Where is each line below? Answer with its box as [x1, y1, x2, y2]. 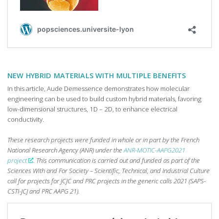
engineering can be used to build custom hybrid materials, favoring [7, 94, 201, 103]
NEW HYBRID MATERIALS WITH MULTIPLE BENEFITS [7, 70, 186, 81]
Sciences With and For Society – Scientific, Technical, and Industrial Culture [7, 166, 210, 175]
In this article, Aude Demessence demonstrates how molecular [7, 84, 190, 93]
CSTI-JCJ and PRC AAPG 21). [7, 186, 80, 196]
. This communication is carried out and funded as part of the [33, 155, 200, 165]
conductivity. [7, 114, 44, 124]
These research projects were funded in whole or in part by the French [7, 135, 199, 144]
